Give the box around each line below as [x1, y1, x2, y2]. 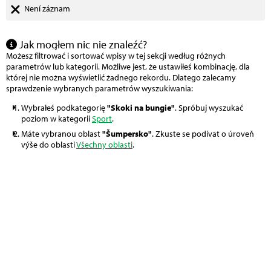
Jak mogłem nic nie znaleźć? [17, 37, 147, 51]
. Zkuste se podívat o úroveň [152, 128, 254, 139]
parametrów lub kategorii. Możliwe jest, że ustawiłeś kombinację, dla [6, 60, 250, 72]
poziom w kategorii [21, 113, 92, 124]
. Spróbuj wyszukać [175, 102, 243, 113]
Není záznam [24, 2, 70, 14]
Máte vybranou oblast [21, 128, 102, 139]
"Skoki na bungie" [107, 102, 175, 113]
